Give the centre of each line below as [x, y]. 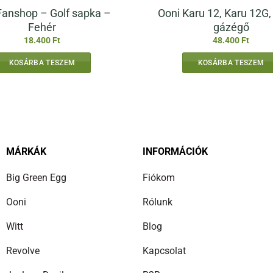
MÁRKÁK [26, 152]
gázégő [231, 27]
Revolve [23, 250]
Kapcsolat [164, 250]
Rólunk [157, 202]
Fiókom [158, 177]
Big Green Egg [36, 177]
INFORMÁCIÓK [175, 152]
